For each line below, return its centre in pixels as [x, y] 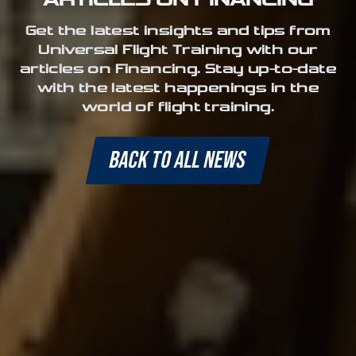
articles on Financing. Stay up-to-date [178, 69]
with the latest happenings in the [178, 88]
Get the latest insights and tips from [178, 31]
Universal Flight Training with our [178, 50]
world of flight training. [178, 107]
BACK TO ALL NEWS [178, 160]
